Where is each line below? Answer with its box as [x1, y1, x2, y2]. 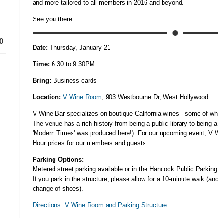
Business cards [51, 77, 97, 84]
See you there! [33, 16, 74, 23]
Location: [33, 93, 61, 101]
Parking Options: [33, 156, 84, 163]
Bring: [33, 77, 51, 84]
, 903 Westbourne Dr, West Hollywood [102, 93, 210, 101]
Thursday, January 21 [48, 44, 110, 51]
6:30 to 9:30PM [50, 60, 95, 68]
